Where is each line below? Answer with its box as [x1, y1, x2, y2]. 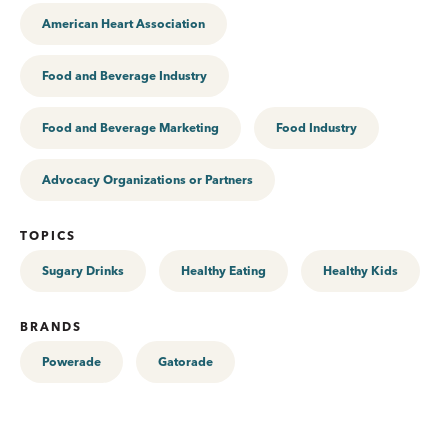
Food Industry [276, 120, 357, 135]
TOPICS [20, 228, 76, 243]
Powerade [42, 354, 101, 369]
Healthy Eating [181, 263, 266, 278]
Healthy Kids [323, 263, 398, 278]
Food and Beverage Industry [42, 68, 207, 83]
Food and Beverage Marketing [42, 120, 219, 135]
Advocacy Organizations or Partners [42, 172, 253, 187]
